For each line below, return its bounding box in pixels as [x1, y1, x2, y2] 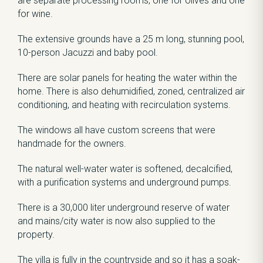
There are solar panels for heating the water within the [18, 72, 237, 83]
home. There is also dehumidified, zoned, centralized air [18, 86, 245, 97]
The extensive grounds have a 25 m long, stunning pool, [18, 33, 244, 45]
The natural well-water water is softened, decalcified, [18, 163, 232, 174]
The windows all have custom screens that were [18, 124, 215, 136]
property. [18, 229, 55, 240]
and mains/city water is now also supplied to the [18, 215, 215, 227]
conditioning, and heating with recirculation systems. [18, 99, 231, 110]
